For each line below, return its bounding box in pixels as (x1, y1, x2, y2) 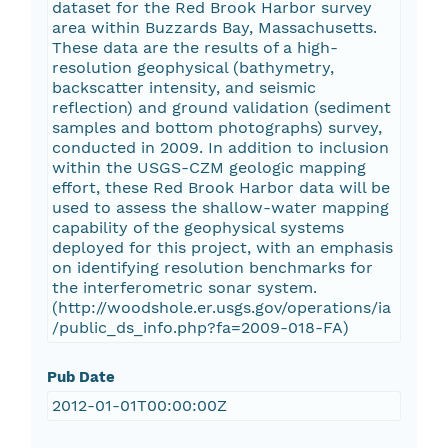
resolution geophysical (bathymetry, (51, 58, 334, 78)
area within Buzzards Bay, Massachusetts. (51, 18, 377, 38)
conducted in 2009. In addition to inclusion (51, 138, 389, 158)
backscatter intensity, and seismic (51, 78, 316, 98)
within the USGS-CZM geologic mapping (51, 158, 366, 178)
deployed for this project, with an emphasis (51, 238, 393, 258)
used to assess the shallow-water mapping (51, 198, 389, 218)
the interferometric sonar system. (51, 278, 317, 298)
